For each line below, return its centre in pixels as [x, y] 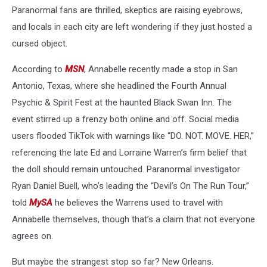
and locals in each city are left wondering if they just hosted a [132, 27]
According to [38, 69]
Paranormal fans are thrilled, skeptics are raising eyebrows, [127, 10]
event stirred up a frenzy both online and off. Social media [125, 119]
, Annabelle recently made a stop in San [161, 69]
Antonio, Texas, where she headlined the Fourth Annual [119, 86]
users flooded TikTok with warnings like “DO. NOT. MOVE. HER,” [133, 136]
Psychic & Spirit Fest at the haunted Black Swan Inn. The [122, 103]
